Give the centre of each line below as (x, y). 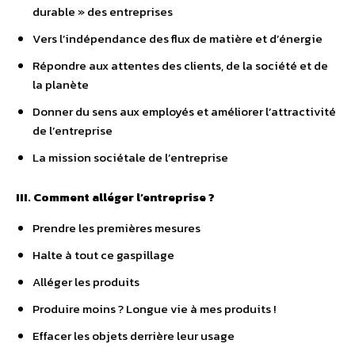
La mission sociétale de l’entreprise (130, 158)
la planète (61, 85)
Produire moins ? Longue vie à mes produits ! (154, 309)
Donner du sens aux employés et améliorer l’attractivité (184, 112)
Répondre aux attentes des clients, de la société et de (180, 66)
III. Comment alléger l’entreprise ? (115, 197)
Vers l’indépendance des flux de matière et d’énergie (177, 39)
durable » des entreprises (103, 12)
